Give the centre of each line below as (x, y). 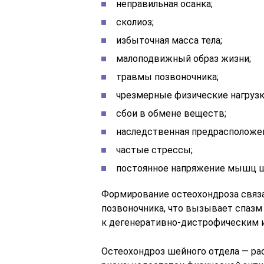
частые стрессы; (154, 150)
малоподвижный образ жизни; (184, 58)
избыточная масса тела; (169, 40)
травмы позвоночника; (167, 77)
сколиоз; (135, 22)
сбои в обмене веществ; (171, 113)
